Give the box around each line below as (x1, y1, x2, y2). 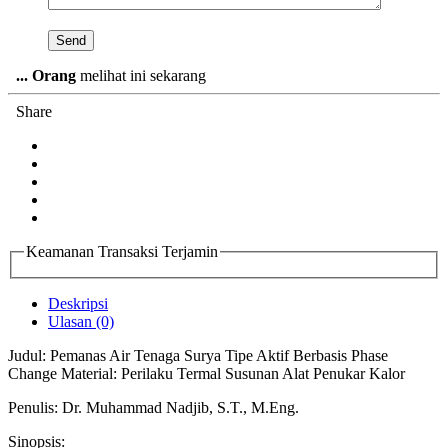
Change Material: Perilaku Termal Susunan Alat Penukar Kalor (8, 364, 405, 382)
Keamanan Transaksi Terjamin (26, 242, 218, 260)
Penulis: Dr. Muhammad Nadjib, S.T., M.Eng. (8, 398, 299, 416)
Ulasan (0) (48, 312, 114, 330)
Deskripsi (48, 294, 108, 312)
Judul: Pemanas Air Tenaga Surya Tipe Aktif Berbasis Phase (8, 346, 388, 364)
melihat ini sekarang (76, 66, 206, 84)
